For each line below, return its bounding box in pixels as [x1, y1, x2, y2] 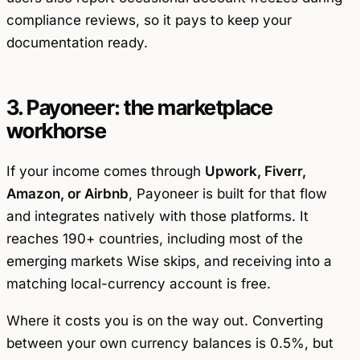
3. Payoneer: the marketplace [6, 95, 273, 121]
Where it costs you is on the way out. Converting [6, 313, 323, 329]
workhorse [6, 118, 107, 144]
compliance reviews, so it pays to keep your [6, 12, 292, 29]
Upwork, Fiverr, [205, 162, 306, 179]
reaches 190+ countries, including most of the [6, 230, 303, 247]
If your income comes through [6, 162, 205, 179]
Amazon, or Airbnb [6, 185, 129, 202]
